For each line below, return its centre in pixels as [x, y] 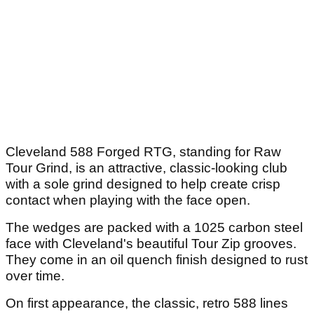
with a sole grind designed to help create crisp [143, 184]
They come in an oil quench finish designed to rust [157, 260]
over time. [35, 276]
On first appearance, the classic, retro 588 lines [147, 303]
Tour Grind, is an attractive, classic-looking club [146, 168]
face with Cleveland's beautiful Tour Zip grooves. [151, 244]
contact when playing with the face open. [128, 200]
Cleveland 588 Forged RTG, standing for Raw [143, 152]
